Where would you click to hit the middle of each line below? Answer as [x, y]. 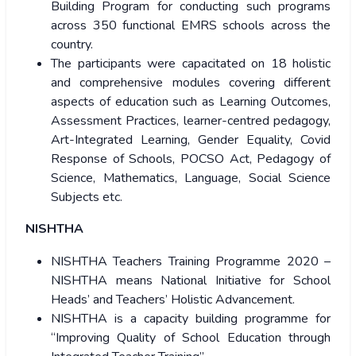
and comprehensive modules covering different [191, 83]
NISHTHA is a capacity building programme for [191, 319]
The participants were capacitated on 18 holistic [191, 64]
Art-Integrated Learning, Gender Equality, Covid [191, 140]
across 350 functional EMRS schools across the [191, 26]
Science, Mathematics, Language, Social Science [191, 178]
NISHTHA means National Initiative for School [191, 281]
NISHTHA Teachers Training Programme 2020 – [191, 262]
